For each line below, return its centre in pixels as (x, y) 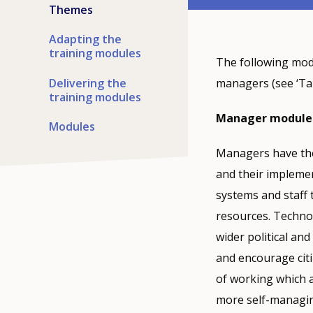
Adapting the (85, 39)
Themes (71, 9)
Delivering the (88, 83)
